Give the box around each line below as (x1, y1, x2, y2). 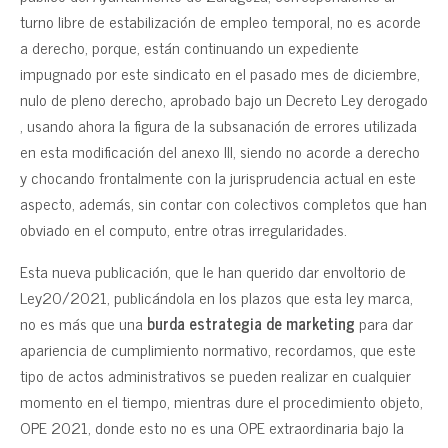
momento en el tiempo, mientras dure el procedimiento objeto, (20, 388, 423, 414)
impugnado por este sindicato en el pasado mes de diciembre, (20, 60, 420, 86)
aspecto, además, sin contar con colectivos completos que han (20, 190, 427, 216)
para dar (355, 310, 413, 336)
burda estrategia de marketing (143, 310, 355, 336)
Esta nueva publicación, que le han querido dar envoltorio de (20, 258, 406, 284)
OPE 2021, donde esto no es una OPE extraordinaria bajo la (20, 414, 404, 440)
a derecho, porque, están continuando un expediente (20, 34, 359, 60)
